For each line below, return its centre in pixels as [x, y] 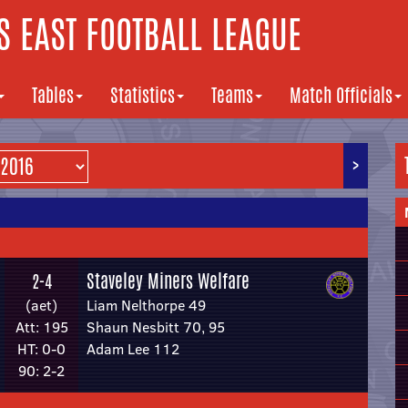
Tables [53, 95]
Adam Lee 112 [133, 349]
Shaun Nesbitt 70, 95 [156, 327]
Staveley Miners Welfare [168, 281]
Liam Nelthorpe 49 [146, 305]
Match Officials [341, 95]
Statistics [143, 95]
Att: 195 [41, 327]
